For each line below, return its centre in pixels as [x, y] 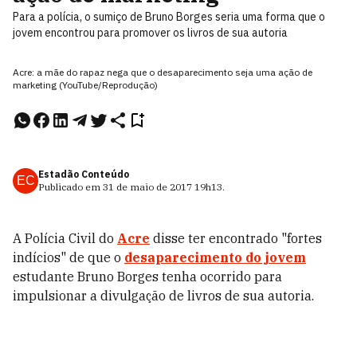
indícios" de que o [69, 257]
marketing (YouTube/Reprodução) [85, 85]
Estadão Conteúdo [84, 174]
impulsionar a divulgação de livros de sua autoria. [163, 296]
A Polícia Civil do [65, 238]
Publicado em [71, 187]
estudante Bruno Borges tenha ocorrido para [147, 277]
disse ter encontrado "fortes [236, 238]
